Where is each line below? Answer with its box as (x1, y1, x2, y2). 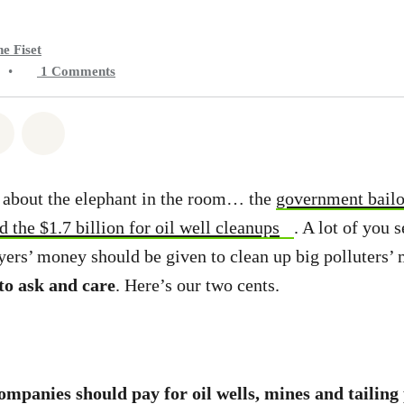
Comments (51, 64, 115, 78)
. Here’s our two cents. (115, 275, 289, 295)
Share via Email (51, 120, 169, 140)
